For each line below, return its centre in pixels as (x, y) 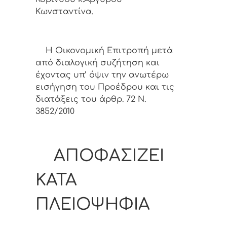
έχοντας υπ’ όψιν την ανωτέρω (105, 75)
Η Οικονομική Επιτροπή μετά (104, 50)
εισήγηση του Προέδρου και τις (105, 87)
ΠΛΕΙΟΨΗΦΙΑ (93, 205)
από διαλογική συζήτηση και (98, 63)
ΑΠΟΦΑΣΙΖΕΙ (100, 156)
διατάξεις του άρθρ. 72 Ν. (91, 99)
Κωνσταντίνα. (64, 11)
